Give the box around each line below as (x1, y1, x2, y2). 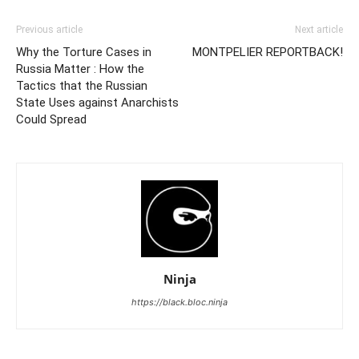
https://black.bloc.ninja (131, 296, 228, 309)
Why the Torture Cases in (16, 45, 151, 60)
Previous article (16, 24, 83, 36)
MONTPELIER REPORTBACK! (192, 45, 343, 60)
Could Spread (16, 112, 87, 127)
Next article (295, 24, 343, 36)
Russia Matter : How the (16, 62, 144, 77)
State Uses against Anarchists (16, 95, 179, 111)
